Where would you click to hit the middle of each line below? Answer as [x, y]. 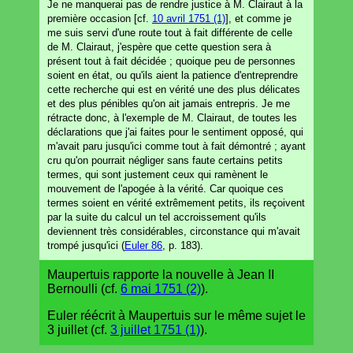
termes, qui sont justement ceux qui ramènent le [158, 174]
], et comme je [258, 18]
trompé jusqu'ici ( [86, 245]
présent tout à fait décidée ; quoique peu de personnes [171, 61]
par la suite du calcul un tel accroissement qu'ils [157, 217]
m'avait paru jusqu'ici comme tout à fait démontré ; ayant [176, 146]
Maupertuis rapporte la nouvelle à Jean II [161, 274]
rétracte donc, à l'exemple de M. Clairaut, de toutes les [172, 117]
